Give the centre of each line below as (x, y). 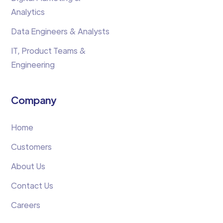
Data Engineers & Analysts (60, 31)
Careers (26, 205)
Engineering (33, 64)
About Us (28, 166)
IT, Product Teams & (49, 50)
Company (34, 100)
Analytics (28, 11)
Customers (32, 146)
